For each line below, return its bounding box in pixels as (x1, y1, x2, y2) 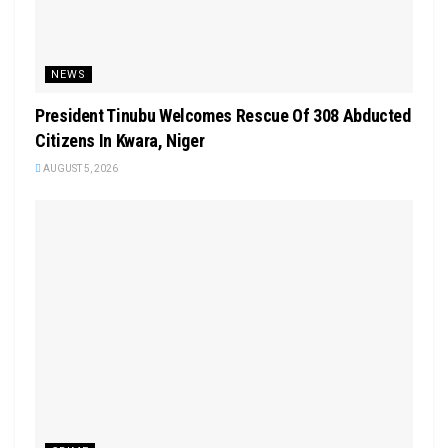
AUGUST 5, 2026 (41, 162, 118, 174)
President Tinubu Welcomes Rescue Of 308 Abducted (35, 104, 411, 126)
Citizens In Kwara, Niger (35, 129, 205, 151)
